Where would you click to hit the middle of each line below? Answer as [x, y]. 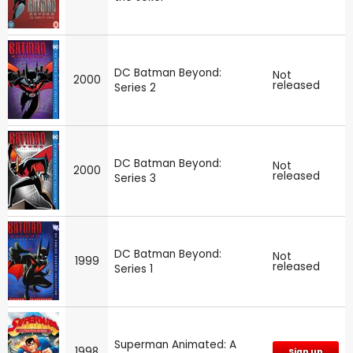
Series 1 [134, 269]
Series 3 [135, 179]
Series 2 [135, 88]
